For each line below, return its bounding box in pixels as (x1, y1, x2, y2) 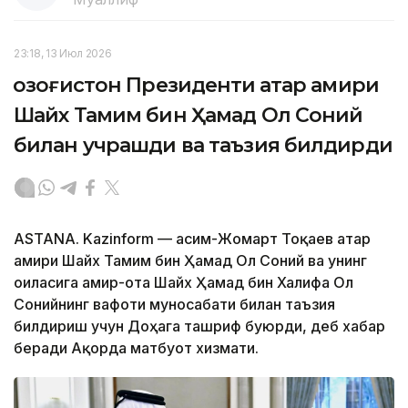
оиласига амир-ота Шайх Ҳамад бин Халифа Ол (14, 273, 353, 292)
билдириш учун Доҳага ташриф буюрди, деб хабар (14, 317, 385, 336)
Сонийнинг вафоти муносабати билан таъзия (14, 295, 335, 314)
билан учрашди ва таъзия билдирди (14, 133, 393, 158)
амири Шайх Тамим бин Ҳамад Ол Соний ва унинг (14, 251, 367, 270)
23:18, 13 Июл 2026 (14, 46, 112, 61)
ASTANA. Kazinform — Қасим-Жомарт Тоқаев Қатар (14, 229, 371, 249)
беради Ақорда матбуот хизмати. (14, 339, 259, 358)
